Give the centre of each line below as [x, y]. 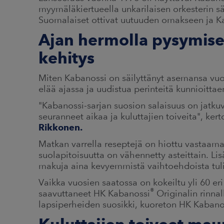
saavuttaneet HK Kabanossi [94, 193]
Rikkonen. [60, 127]
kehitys [66, 57]
